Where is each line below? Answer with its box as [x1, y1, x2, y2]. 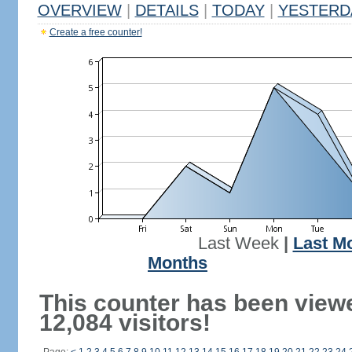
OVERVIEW [37, 2, 122, 19]
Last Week [197, 234, 279, 253]
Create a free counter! [49, 27, 142, 38]
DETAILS [134, 2, 199, 19]
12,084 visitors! [38, 310, 211, 335]
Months [148, 254, 207, 273]
